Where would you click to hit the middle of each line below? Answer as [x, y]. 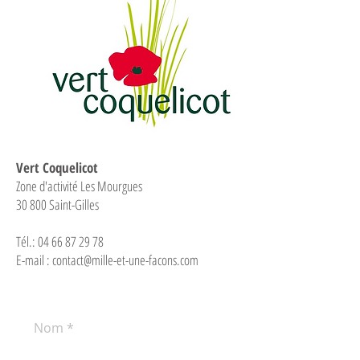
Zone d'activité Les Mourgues [79, 186]
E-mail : [34, 260]
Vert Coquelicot [57, 168]
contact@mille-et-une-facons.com [125, 260]
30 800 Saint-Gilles [57, 205]
